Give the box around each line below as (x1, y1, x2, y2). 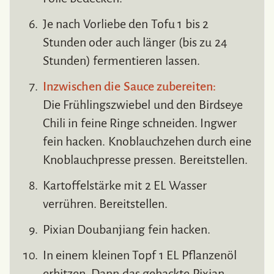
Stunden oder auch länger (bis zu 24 (43, 35, 228, 50)
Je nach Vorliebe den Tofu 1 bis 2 (43, 17, 209, 31)
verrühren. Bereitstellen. (43, 197, 168, 211)
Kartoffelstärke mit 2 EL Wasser (43, 179, 207, 193)
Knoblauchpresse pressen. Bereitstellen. (43, 153, 248, 167)
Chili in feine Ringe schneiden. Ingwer (43, 116, 237, 130)
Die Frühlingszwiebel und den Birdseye (43, 98, 243, 112)
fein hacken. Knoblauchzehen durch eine (43, 135, 251, 149)
